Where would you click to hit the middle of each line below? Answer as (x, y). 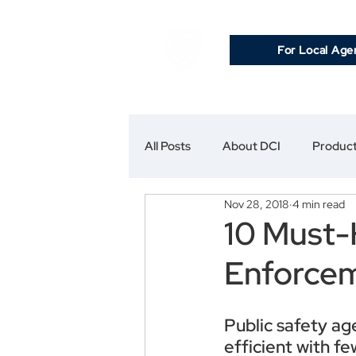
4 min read (319, 204)
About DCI (252, 146)
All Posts (168, 146)
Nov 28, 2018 (257, 204)
